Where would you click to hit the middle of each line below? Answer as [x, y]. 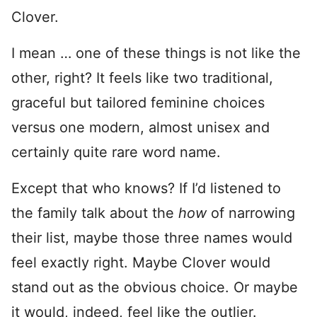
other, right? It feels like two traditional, [142, 78]
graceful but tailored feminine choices [138, 103]
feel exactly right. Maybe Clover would [141, 263]
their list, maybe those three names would [152, 238]
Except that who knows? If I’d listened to [146, 188]
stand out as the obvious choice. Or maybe [155, 287]
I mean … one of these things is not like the [156, 53]
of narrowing [251, 213]
